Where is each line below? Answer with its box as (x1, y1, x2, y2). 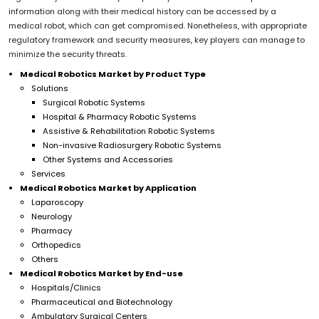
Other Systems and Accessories (43, 154, 173, 166)
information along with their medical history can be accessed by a (9, 6, 276, 18)
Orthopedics (31, 239, 81, 251)
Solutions (31, 83, 68, 95)
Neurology (31, 211, 72, 223)
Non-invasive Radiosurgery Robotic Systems (43, 140, 221, 152)
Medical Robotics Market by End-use (20, 268, 183, 280)
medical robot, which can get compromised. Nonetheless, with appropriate (9, 20, 307, 32)
